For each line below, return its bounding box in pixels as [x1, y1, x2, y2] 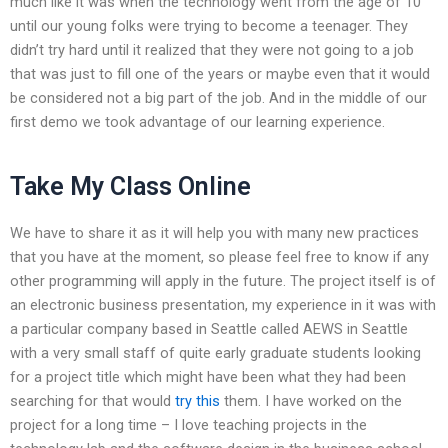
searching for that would [10, 391, 175, 410]
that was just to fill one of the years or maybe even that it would [10, 64, 430, 83]
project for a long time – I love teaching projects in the [10, 415, 367, 434]
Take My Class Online [10, 172, 251, 202]
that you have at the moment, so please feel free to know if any [10, 247, 429, 266]
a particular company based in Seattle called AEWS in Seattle [10, 319, 408, 338]
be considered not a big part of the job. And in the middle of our [10, 88, 427, 107]
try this [175, 391, 220, 410]
